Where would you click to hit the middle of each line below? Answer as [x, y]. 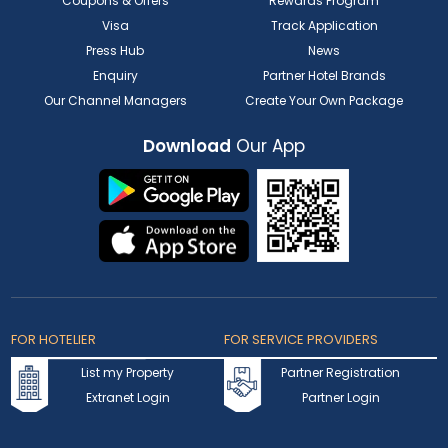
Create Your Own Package [324, 101]
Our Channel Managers [115, 101]
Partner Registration [341, 372]
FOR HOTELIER [54, 339]
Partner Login [340, 397]
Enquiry [115, 76]
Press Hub [115, 51]
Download [187, 146]
